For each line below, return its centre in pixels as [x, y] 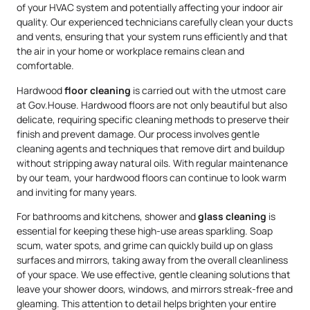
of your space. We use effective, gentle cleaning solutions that [154, 274]
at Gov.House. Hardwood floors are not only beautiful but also [152, 104]
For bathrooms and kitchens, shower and [107, 216]
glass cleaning [232, 216]
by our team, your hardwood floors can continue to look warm [152, 177]
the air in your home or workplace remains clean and [130, 51]
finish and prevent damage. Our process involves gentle [138, 134]
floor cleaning [98, 90]
